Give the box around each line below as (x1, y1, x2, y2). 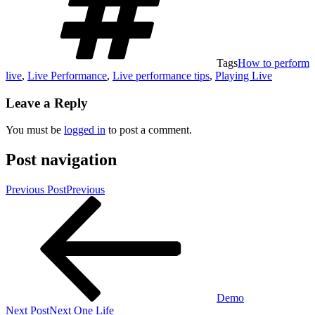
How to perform (238, 56, 309, 69)
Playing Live (215, 69, 272, 82)
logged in (64, 124, 105, 136)
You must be (6, 124, 64, 136)
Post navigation (6, 150, 117, 169)
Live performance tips (112, 69, 210, 82)
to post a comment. (105, 124, 192, 136)
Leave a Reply (6, 95, 88, 110)
